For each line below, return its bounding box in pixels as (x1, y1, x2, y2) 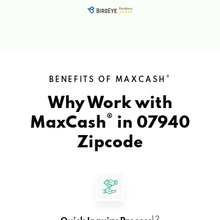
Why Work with (48, 95, 172, 112)
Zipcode (77, 134, 143, 151)
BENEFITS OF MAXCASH (49, 76, 166, 84)
